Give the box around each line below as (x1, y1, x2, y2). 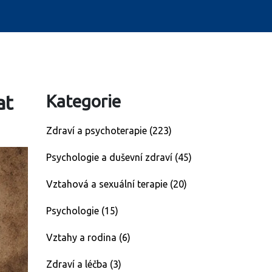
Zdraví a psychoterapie (46, 125, 149, 136)
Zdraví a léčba (46, 259, 110, 270)
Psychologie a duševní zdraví (46, 152, 175, 163)
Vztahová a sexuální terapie (46, 178, 170, 189)
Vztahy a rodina (46, 232, 119, 243)
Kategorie (46, 92, 121, 110)
